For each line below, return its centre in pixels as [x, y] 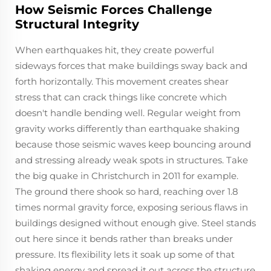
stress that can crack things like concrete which [121, 97]
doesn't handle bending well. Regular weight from [128, 113]
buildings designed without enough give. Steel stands [135, 223]
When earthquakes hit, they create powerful [115, 50]
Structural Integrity [77, 24]
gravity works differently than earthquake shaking [127, 128]
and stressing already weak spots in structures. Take [132, 160]
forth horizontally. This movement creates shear [122, 81]
